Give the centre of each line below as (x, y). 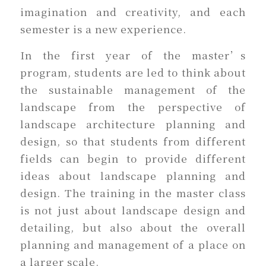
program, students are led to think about (133, 72)
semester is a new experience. (103, 29)
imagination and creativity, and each (133, 12)
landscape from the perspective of (133, 106)
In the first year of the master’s (133, 55)
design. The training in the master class (133, 192)
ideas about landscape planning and (133, 175)
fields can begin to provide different (133, 158)
